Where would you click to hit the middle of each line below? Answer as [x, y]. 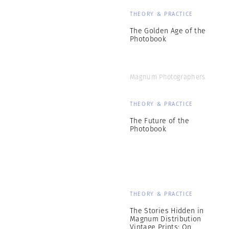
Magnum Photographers [168, 77]
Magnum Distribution [166, 219]
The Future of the [159, 121]
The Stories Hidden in [167, 211]
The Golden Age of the [168, 31]
